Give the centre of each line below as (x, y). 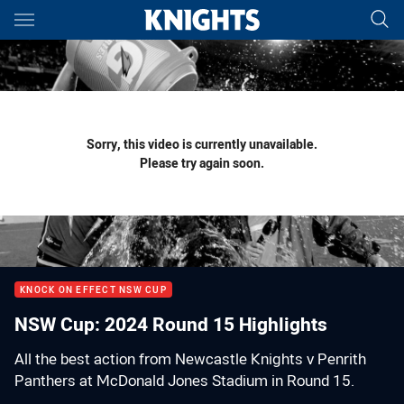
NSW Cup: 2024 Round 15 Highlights (171, 324)
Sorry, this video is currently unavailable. (202, 144)
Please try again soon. (202, 163)
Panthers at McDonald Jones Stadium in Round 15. (184, 381)
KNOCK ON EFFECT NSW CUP (93, 290)
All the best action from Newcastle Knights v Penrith (190, 359)
